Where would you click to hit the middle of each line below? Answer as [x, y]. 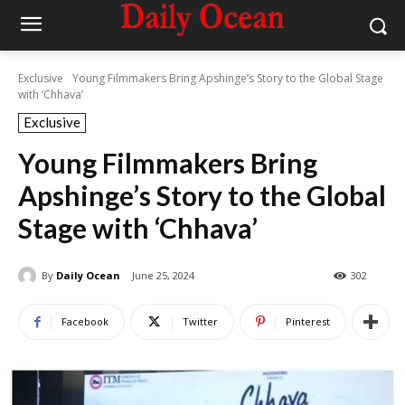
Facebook [85, 322]
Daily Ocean [88, 275]
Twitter [200, 322]
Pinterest [308, 322]
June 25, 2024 [163, 276]
